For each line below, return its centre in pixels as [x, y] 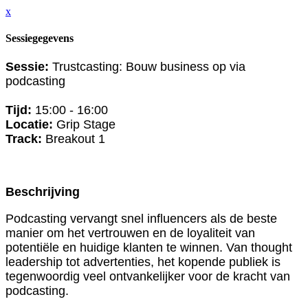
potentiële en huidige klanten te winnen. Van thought [149, 247]
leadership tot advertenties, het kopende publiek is [143, 262]
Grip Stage [84, 124]
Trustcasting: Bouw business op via [147, 66]
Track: [25, 139]
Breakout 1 [75, 139]
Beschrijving [43, 191]
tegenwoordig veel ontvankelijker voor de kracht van [148, 276]
